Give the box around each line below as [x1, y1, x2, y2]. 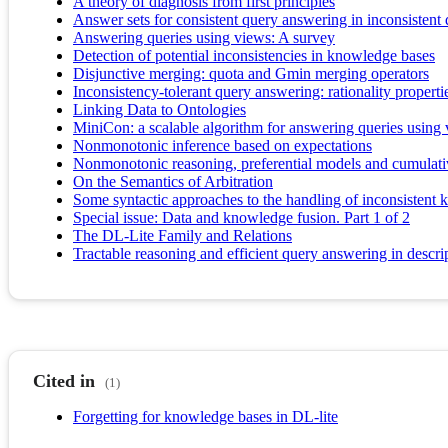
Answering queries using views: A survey [73, 29, 335, 47]
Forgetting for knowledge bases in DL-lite [73, 408, 338, 426]
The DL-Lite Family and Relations [73, 227, 292, 245]
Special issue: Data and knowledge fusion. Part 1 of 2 [73, 209, 410, 227]
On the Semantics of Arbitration [73, 173, 273, 191]
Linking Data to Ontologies [73, 101, 246, 119]
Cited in [33, 371, 95, 392]
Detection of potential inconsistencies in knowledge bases [73, 47, 435, 65]
